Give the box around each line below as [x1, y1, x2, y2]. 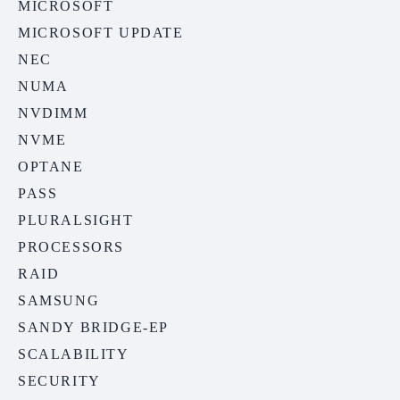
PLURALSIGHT [18, 212, 134, 229]
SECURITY [18, 373, 101, 389]
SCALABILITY [18, 346, 129, 362]
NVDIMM [18, 105, 88, 121]
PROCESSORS [18, 239, 124, 255]
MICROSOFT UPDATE [18, 25, 184, 41]
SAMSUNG [18, 293, 100, 309]
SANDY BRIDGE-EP [18, 320, 169, 336]
